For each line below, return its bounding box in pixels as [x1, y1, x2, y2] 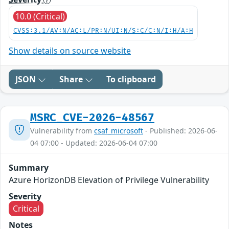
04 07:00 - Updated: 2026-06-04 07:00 [30, 138, 157, 148]
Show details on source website [9, 45, 131, 57]
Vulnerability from [30, 126, 94, 136]
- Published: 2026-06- [143, 126, 218, 136]
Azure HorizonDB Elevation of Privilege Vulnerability [9, 174, 209, 186]
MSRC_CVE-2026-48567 [30, 111, 155, 125]
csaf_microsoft [94, 126, 143, 136]
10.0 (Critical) [15, 11, 65, 22]
